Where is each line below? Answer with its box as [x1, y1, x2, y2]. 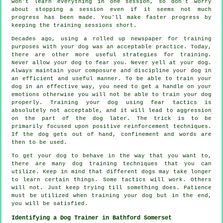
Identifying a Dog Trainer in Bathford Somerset [11, 214, 172, 222]
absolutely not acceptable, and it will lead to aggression [11, 107, 212, 113]
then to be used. [11, 139, 67, 145]
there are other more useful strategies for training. [11, 51, 212, 58]
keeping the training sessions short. [11, 22, 137, 28]
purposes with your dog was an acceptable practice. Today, [11, 43, 212, 50]
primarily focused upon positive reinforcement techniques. [11, 123, 212, 129]
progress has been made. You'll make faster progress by [11, 14, 212, 20]
